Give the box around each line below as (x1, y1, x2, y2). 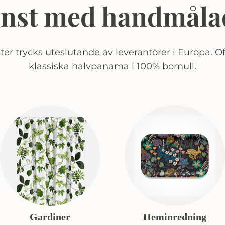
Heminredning (143, 211, 207, 223)
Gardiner (30, 211, 71, 223)
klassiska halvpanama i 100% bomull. (29, 61, 196, 72)
